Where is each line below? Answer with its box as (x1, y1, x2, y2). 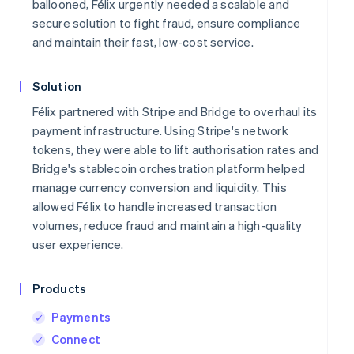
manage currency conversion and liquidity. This (32, 179, 287, 196)
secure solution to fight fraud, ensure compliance (32, 15, 301, 32)
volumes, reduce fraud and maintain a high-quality (32, 217, 303, 234)
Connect (51, 331, 100, 348)
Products (32, 281, 87, 297)
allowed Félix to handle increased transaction (32, 198, 277, 215)
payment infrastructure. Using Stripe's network (32, 122, 288, 139)
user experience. (32, 236, 124, 253)
